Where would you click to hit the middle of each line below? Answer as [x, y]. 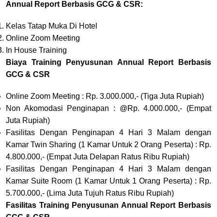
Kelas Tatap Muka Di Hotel [52, 26]
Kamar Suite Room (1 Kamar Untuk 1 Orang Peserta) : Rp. [108, 181]
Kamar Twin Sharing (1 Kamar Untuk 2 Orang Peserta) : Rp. [108, 144]
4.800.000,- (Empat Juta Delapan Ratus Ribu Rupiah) [98, 156]
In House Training [36, 50]
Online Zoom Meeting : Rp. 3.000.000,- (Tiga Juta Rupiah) [105, 96]
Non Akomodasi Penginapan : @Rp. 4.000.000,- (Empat [108, 108]
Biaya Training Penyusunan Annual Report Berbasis [108, 62]
